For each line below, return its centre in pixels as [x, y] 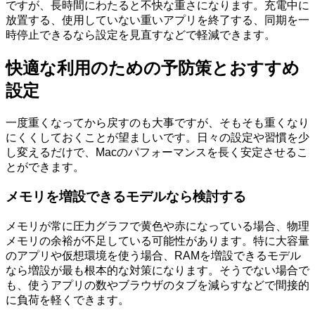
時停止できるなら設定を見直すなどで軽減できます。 [141, 34]
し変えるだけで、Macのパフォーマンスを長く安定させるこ [157, 152]
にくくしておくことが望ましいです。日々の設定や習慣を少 [157, 137]
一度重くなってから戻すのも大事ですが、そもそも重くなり [157, 122]
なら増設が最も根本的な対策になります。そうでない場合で [157, 270]
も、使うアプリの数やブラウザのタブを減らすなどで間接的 [157, 285]
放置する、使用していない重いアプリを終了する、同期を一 [157, 20]
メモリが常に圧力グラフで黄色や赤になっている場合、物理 [157, 226]
